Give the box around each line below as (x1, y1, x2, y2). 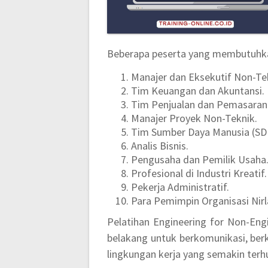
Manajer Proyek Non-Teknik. (131, 111, 258, 126)
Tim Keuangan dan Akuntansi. (131, 84, 265, 98)
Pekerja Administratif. (131, 180, 230, 194)
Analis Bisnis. (131, 139, 189, 153)
